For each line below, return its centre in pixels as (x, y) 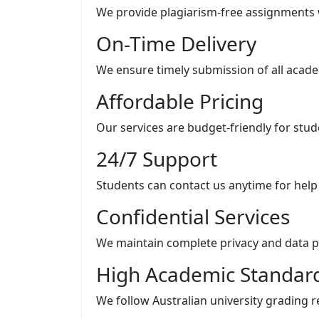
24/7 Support (157, 158)
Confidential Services (193, 216)
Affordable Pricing (180, 101)
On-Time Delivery (176, 43)
